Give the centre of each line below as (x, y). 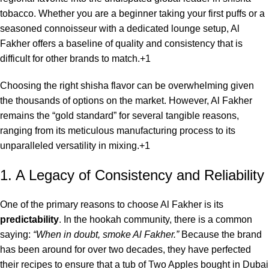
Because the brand (220, 235)
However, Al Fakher (209, 101)
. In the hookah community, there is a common (156, 220)
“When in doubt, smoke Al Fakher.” (106, 235)
